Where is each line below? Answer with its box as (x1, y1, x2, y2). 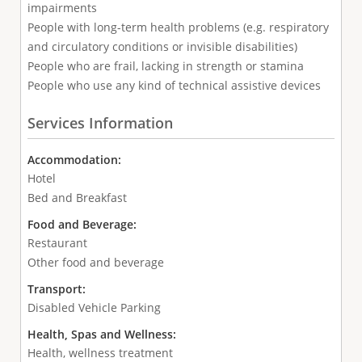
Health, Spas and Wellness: (27, 326, 179, 342)
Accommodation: (27, 151, 124, 167)
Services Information (27, 112, 173, 133)
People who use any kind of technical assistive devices (27, 78, 321, 94)
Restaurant (27, 234, 87, 250)
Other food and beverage (27, 254, 164, 270)
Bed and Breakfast (27, 189, 127, 205)
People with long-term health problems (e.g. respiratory (27, 19, 329, 36)
